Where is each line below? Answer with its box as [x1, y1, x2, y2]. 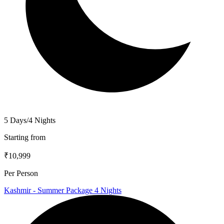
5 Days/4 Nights [4, 115, 55, 124]
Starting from [4, 132, 45, 141]
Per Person [4, 168, 38, 177]
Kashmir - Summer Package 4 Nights [4, 185, 121, 194]
